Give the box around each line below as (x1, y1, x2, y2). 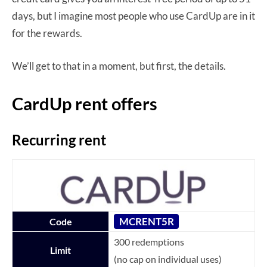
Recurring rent (12, 131, 106, 148)
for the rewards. (12, 26, 84, 39)
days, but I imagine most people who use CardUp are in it (12, 9, 255, 22)
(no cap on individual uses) (114, 253, 222, 265)
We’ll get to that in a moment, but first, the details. (12, 59, 226, 72)
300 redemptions (114, 235, 184, 247)
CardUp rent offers (12, 92, 157, 114)
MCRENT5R (119, 215, 174, 228)
